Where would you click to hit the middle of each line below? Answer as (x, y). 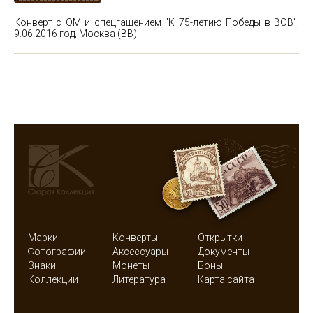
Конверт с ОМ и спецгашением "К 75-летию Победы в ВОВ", (156, 22)
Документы (223, 252)
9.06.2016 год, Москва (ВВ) (75, 34)
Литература (139, 279)
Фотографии (57, 252)
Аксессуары (141, 252)
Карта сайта (226, 279)
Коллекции (53, 279)
